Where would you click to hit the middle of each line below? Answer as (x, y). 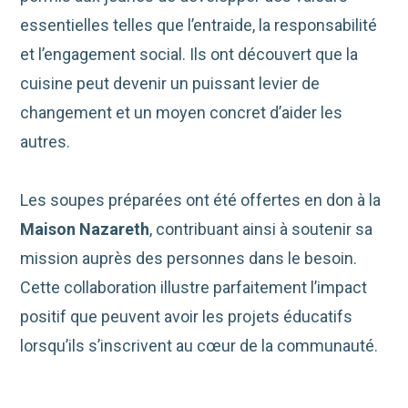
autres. (46, 142)
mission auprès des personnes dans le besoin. (189, 259)
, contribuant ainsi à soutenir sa (261, 229)
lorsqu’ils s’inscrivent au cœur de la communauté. (199, 346)
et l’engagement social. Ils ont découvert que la (189, 55)
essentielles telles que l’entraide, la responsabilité (199, 25)
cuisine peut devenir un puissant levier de (170, 84)
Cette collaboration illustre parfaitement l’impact (194, 288)
